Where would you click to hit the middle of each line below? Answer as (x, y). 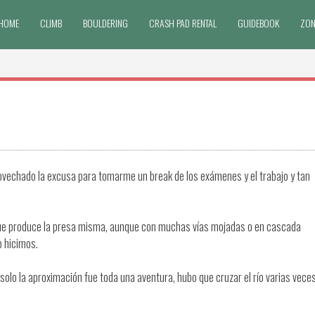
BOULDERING (106, 23)
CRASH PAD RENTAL (183, 23)
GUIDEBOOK (259, 23)
